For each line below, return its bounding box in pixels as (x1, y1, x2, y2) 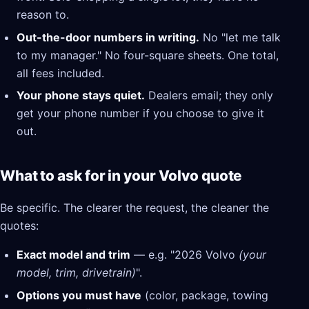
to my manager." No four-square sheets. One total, (17, 48, 279, 62)
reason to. (17, 8, 69, 22)
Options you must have (17, 288, 141, 302)
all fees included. (17, 66, 104, 80)
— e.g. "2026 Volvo (130, 248, 239, 262)
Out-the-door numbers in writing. (17, 30, 199, 44)
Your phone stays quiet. (17, 88, 145, 103)
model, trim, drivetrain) (17, 266, 136, 280)
